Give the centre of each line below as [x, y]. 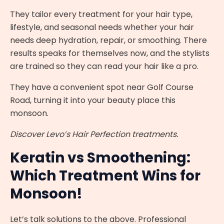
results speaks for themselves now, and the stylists [110, 53]
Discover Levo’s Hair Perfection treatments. [94, 134]
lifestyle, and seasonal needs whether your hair [102, 27]
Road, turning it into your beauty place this [93, 100]
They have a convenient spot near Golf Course [102, 87]
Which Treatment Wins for [105, 176]
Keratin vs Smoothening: [100, 158]
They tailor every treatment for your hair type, [101, 14]
